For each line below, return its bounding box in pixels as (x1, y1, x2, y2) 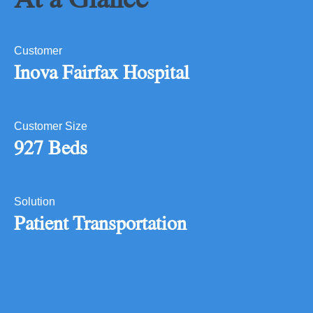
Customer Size (14, 120, 87, 133)
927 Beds (14, 137, 87, 159)
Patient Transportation (14, 212, 187, 235)
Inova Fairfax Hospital (14, 61, 189, 84)
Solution (14, 196, 55, 208)
